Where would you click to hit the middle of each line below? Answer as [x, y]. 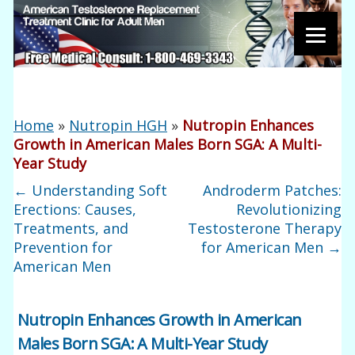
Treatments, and [71, 228]
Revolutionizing [288, 209]
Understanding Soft [98, 190]
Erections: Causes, [75, 209]
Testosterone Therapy [264, 228]
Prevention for [63, 247]
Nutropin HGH [118, 125]
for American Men [264, 247]
